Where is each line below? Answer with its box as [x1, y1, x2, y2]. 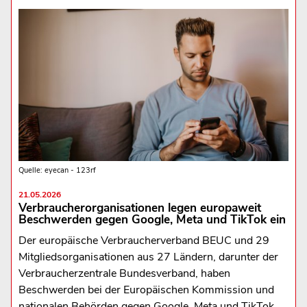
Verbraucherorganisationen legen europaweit [18, 199, 261, 216]
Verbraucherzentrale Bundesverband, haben [18, 265, 230, 281]
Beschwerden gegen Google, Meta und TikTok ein [18, 211, 286, 228]
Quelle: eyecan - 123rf [18, 164, 96, 175]
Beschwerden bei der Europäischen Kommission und [18, 282, 274, 297]
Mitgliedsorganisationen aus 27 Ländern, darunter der [18, 249, 278, 265]
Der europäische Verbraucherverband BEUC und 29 [18, 232, 269, 248]
